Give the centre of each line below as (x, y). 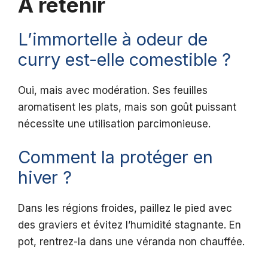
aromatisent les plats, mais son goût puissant (127, 107)
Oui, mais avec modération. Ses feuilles (113, 90)
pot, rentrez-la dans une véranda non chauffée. (131, 242)
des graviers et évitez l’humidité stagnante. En (130, 225)
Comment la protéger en (115, 157)
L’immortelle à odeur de (113, 39)
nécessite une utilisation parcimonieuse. (114, 124)
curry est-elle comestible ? (124, 59)
